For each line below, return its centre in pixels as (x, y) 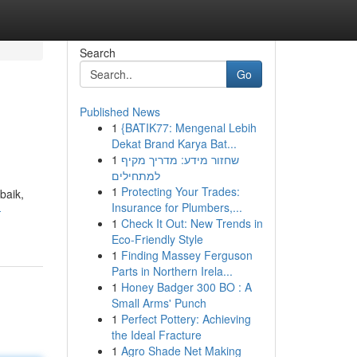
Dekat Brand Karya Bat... (174, 143)
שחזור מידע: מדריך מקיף (180, 159)
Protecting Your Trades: (180, 191)
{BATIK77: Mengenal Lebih (188, 127)
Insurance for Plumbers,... (177, 207)
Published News (120, 112)
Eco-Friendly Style (157, 239)
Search (97, 53)
